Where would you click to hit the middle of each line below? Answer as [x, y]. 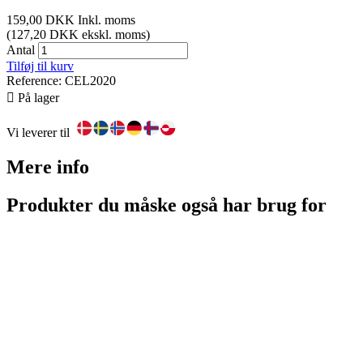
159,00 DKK [42, 20]
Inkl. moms [107, 20]
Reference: [36, 81]
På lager [37, 98]
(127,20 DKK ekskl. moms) [78, 35]
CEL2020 [90, 81]
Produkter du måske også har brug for [167, 205]
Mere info [48, 167]
